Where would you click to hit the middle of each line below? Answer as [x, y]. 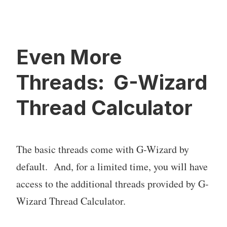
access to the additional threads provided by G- [112, 183]
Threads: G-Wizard [112, 82]
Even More [69, 57]
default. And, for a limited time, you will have [112, 166]
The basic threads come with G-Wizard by [103, 149]
